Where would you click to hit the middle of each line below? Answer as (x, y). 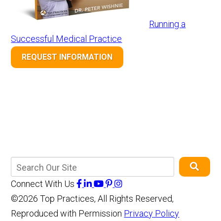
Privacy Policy (152, 214)
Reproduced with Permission (68, 214)
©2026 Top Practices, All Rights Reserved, (92, 199)
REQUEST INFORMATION (67, 57)
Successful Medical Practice (67, 39)
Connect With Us (43, 184)
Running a (167, 24)
